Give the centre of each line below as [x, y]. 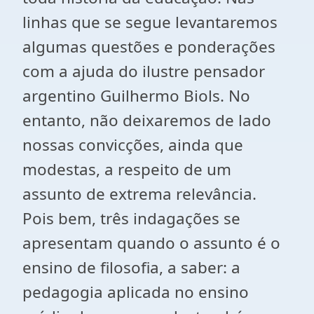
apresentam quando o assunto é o [151, 243]
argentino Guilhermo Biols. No [136, 96]
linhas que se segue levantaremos [150, 22]
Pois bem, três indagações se [131, 218]
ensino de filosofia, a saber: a [131, 267]
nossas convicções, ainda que [133, 145]
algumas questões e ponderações [149, 47]
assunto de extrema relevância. [139, 194]
